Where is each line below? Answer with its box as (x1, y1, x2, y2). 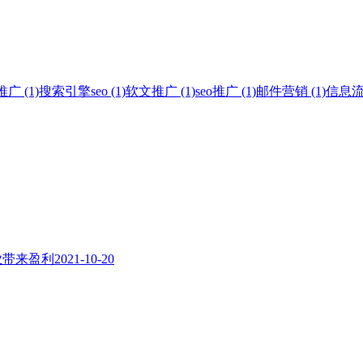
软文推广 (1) (126, 83, 195, 98)
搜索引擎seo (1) (39, 83, 126, 98)
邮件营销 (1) (256, 83, 326, 98)
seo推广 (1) (195, 83, 256, 98)
